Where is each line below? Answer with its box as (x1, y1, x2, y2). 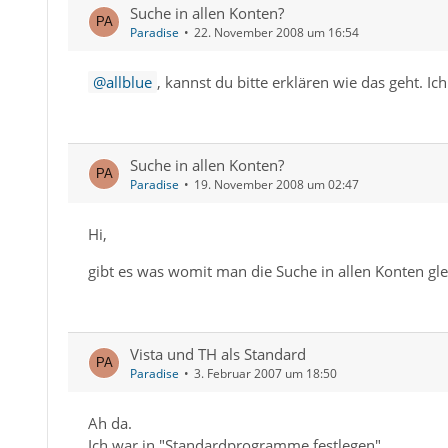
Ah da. (87, 413, 132, 434)
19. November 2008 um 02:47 (193, 176, 359, 194)
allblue (105, 72, 152, 93)
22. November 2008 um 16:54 (193, 24, 359, 42)
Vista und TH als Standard (129, 344, 306, 365)
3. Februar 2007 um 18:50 (193, 365, 337, 383)
